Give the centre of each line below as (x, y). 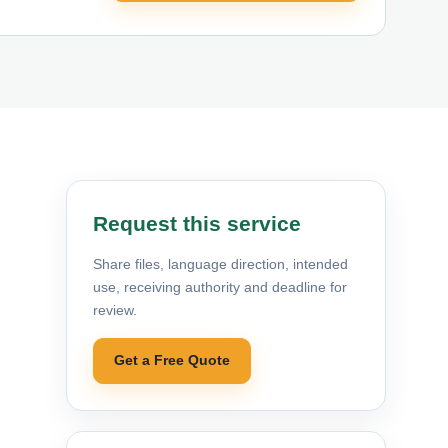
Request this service (197, 223)
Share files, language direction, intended (220, 263)
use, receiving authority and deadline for (220, 286)
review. (115, 309)
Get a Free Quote (172, 360)
